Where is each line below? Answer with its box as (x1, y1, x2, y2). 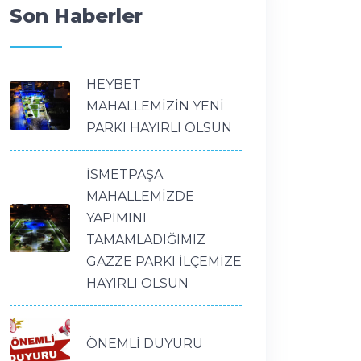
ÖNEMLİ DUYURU (86, 335, 203, 351)
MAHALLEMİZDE (86, 189, 194, 204)
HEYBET (86, 77, 141, 92)
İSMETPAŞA (86, 167, 163, 182)
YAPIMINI (86, 210, 147, 226)
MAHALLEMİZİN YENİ (86, 98, 224, 114)
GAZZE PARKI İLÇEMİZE (86, 254, 242, 269)
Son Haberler (10, 4, 143, 27)
